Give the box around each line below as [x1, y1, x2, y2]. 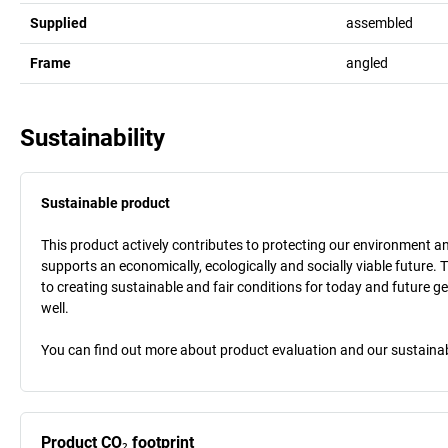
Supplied [30, 14, 87, 31]
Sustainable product [41, 194, 170, 211]
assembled [345, 14, 413, 31]
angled [345, 54, 388, 71]
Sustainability [20, 123, 165, 152]
